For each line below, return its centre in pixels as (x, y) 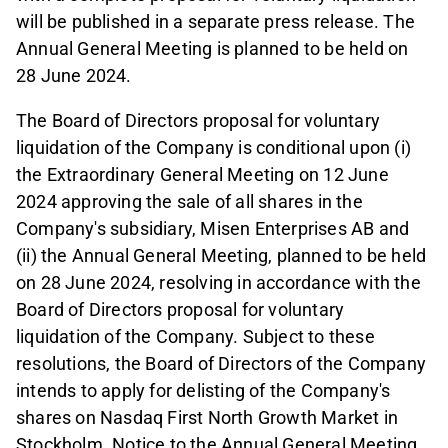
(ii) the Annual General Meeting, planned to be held (221, 256)
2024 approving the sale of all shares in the (189, 202)
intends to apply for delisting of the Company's (203, 391)
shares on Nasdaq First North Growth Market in (207, 418)
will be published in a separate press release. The (216, 22)
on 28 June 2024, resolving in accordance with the (218, 283)
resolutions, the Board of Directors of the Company (221, 364)
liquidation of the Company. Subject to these (195, 337)
